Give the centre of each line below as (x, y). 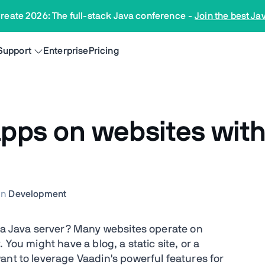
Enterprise (66, 51)
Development (38, 194)
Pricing (104, 51)
